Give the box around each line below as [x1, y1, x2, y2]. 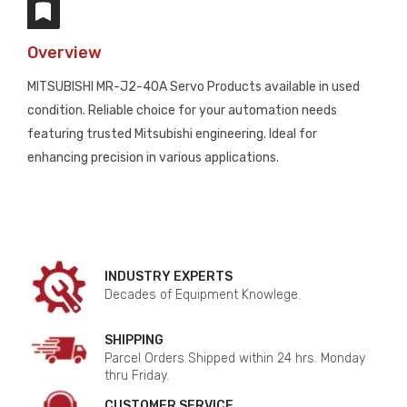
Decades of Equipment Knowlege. [104, 287, 301, 303]
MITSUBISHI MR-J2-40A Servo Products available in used [27, 79, 360, 94]
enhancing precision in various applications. [27, 150, 279, 165]
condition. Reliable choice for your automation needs [27, 103, 337, 118]
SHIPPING [104, 333, 164, 348]
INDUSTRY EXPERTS [104, 269, 233, 284]
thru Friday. [104, 368, 169, 383]
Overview [27, 43, 102, 63]
